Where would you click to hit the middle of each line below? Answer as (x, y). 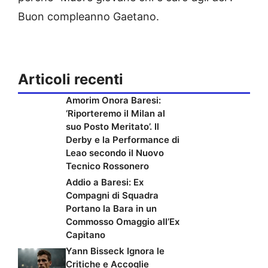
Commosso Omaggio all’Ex (123, 221)
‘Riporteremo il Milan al (115, 113)
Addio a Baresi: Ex (105, 182)
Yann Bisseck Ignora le (115, 251)
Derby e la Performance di (123, 139)
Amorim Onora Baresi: (113, 100)
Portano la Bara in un (111, 208)
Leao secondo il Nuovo (115, 153)
